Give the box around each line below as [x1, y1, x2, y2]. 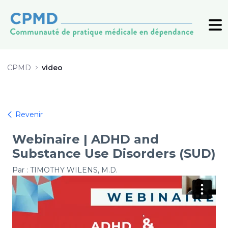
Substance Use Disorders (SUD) [12, 146, 216, 161]
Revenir [13, 110, 43, 120]
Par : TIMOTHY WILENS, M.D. [12, 165, 118, 175]
